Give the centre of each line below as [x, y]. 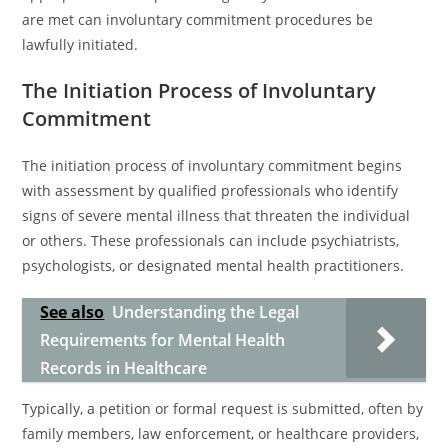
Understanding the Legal [206, 312]
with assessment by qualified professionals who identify [210, 190]
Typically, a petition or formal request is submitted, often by [223, 408]
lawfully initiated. [80, 44]
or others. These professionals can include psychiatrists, [211, 240]
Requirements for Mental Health [163, 340]
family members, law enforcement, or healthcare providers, [221, 433]
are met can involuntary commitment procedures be [198, 19]
